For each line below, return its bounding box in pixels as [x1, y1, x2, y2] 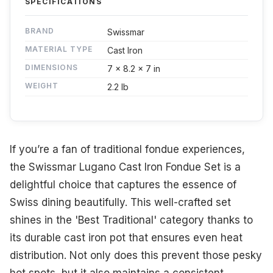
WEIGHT [25, 81, 58, 91]
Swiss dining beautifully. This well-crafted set [10, 196, 231, 209]
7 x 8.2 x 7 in [107, 63, 160, 74]
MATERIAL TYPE [25, 44, 93, 54]
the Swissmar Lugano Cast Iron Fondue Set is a [10, 161, 241, 174]
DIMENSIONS [25, 63, 78, 73]
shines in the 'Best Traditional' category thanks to [10, 214, 253, 227]
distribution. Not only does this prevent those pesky [10, 249, 262, 262]
